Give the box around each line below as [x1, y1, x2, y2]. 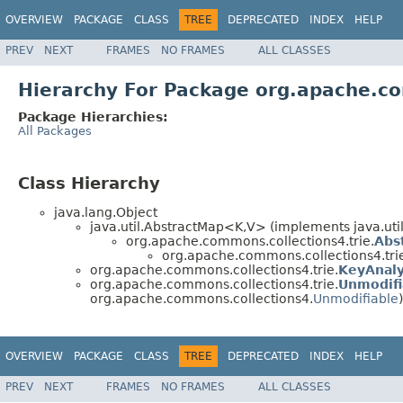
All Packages [18, 123, 92, 138]
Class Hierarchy [18, 173, 160, 193]
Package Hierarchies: [18, 109, 168, 124]
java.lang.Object [54, 205, 157, 220]
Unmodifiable [313, 291, 399, 307]
